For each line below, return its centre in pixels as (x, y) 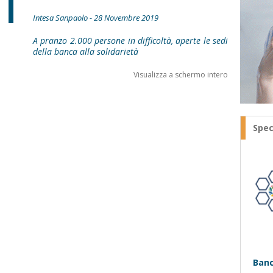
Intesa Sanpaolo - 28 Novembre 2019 (96, 18)
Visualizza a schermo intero (181, 75)
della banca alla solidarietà (86, 51)
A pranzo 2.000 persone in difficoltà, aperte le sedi (130, 41)
